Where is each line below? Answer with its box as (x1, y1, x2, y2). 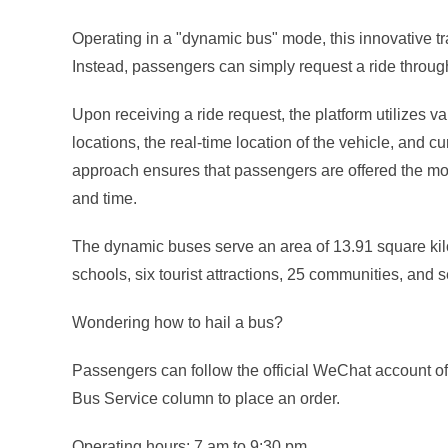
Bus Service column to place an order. (72, 390, 340, 407)
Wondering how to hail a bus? (72, 314, 283, 331)
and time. (72, 190, 137, 207)
